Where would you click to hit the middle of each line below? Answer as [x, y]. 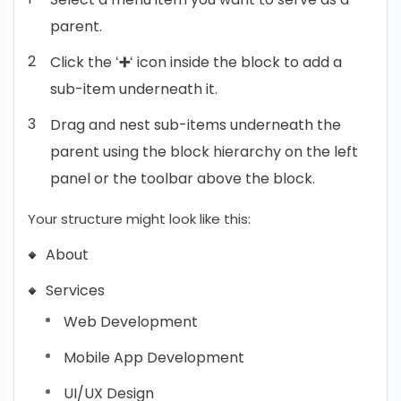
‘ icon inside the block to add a [236, 62]
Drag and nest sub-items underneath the [196, 125]
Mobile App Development [154, 358]
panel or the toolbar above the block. [183, 179]
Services [75, 290]
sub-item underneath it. [134, 89]
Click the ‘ [85, 62]
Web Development [131, 322]
